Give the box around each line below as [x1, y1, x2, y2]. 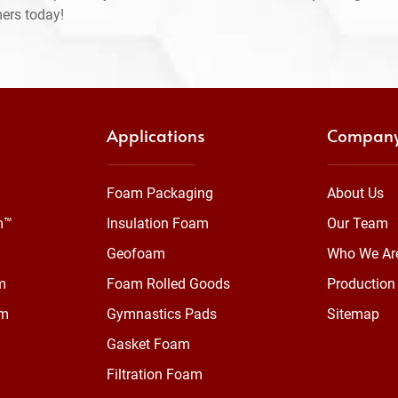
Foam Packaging [107, 185, 213, 202]
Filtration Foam [107, 366, 203, 383]
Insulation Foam [107, 215, 209, 232]
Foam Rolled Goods [107, 275, 230, 292]
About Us [327, 185, 384, 202]
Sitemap [327, 306, 379, 322]
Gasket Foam [107, 336, 190, 353]
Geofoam [107, 245, 165, 262]
